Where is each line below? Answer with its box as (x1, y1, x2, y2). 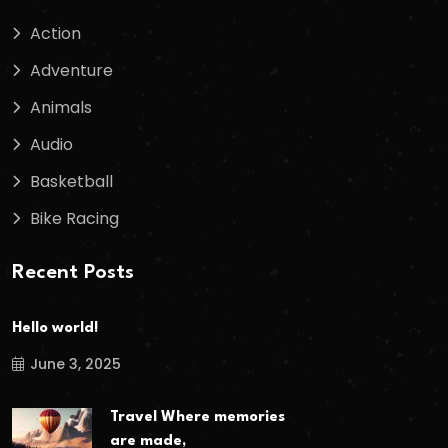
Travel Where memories (110, 409, 285, 425)
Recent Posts (12, 263, 134, 283)
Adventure (30, 58, 113, 82)
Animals (30, 95, 92, 119)
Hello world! (12, 321, 98, 337)
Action (30, 21, 81, 45)
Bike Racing (30, 206, 119, 230)
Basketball (30, 169, 113, 193)
